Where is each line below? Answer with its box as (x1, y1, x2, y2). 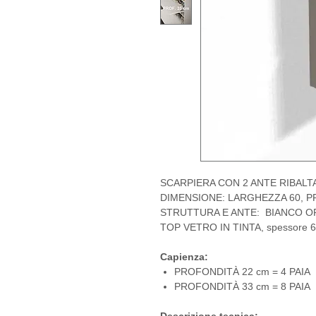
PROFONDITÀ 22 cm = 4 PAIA (174, 266, 310, 278)
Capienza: (160, 251, 208, 263)
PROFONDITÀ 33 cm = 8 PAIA (174, 281, 310, 293)
